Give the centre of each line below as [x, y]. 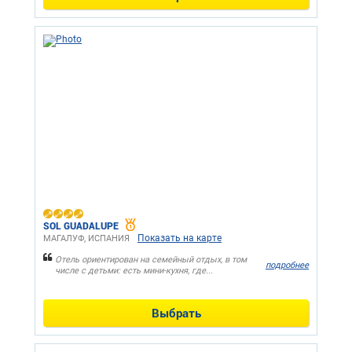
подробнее [287, 266]
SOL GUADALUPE [81, 225]
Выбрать [176, 312]
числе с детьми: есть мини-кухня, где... [134, 270]
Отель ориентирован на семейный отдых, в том [151, 259]
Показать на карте [180, 238]
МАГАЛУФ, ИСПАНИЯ [86, 238]
